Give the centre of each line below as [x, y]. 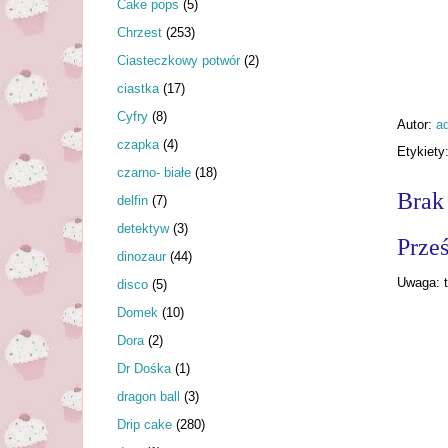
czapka [138, 144]
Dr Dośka [144, 368]
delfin [132, 200]
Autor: [416, 124]
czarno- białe [154, 172]
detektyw [143, 228]
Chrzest [139, 32]
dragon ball [148, 396]
